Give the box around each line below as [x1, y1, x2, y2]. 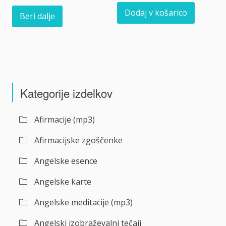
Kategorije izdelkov [20, 85, 112, 101]
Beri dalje [20, 10, 55, 22]
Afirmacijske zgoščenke [34, 135, 123, 146]
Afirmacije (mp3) [34, 114, 95, 126]
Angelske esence [34, 155, 97, 167]
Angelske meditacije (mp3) [34, 197, 133, 208]
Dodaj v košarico [125, 7, 187, 19]
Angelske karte [34, 176, 91, 188]
